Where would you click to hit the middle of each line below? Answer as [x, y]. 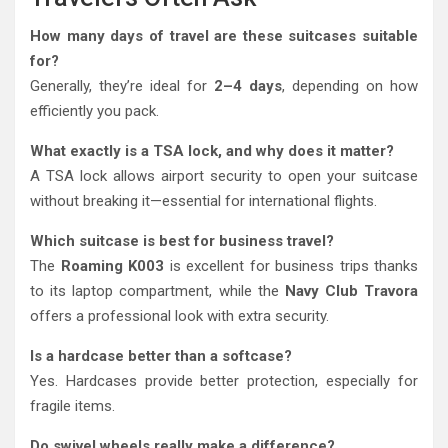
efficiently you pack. [94, 111]
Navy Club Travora [351, 291]
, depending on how [350, 86]
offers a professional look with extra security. [179, 316]
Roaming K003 [112, 266]
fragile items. [72, 406]
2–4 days [248, 86]
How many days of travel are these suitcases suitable [224, 36]
